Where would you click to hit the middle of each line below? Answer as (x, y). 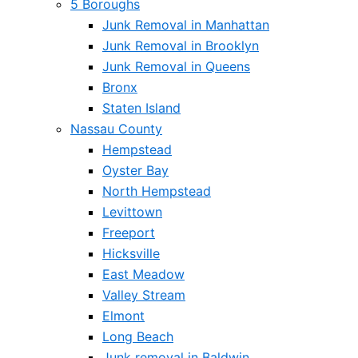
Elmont (123, 316)
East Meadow (143, 274)
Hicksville (131, 253)
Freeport (129, 233)
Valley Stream (144, 295)
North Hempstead (157, 191)
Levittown (132, 212)
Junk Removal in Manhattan (186, 25)
